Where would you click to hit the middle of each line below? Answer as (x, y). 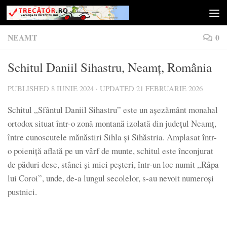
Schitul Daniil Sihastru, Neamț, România (110, 67)
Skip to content (43, 16)
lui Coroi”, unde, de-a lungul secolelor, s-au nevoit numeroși (111, 178)
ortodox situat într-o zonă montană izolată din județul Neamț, (112, 123)
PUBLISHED (29, 88)
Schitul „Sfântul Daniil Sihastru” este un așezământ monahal (113, 109)
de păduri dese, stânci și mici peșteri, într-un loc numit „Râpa (113, 164)
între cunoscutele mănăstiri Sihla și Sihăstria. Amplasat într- (112, 137)
